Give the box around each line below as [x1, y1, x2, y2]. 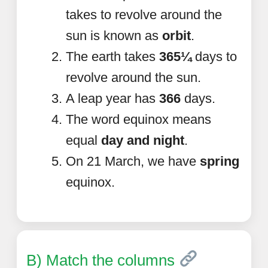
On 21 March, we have [66, 153, 200, 169]
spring [200, 153, 239, 169]
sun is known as [66, 28, 162, 43]
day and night [101, 132, 184, 148]
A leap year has [66, 90, 159, 106]
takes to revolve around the [66, 7, 222, 22]
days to [191, 48, 237, 64]
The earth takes [66, 48, 159, 64]
